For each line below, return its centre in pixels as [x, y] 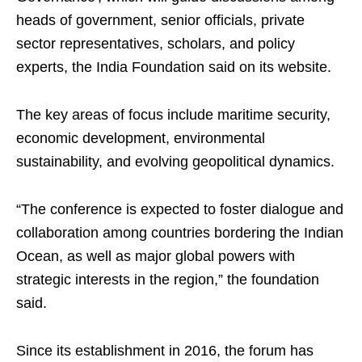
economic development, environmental [141, 139]
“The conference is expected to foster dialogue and [180, 210]
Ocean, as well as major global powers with [156, 257]
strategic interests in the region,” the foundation [168, 280]
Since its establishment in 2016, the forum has [165, 351]
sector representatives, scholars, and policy [156, 44]
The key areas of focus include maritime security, [173, 115]
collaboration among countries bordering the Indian [180, 233]
